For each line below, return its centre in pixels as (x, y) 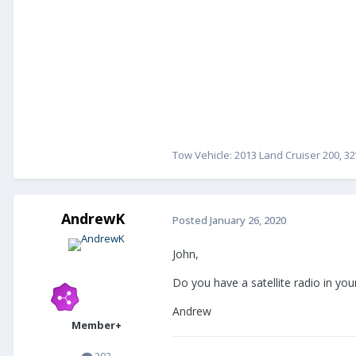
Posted (191, 220)
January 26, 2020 (248, 220)
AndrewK (93, 219)
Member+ (96, 325)
